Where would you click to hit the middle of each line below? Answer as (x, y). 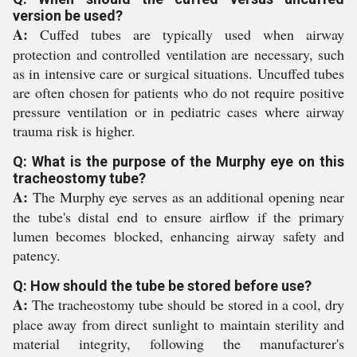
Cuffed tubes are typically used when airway (186, 34)
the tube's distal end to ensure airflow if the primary (178, 217)
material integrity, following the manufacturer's (178, 343)
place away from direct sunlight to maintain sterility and (178, 324)
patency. (37, 255)
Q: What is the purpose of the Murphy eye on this (178, 161)
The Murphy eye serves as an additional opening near (186, 197)
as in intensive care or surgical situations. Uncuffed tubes (178, 73)
